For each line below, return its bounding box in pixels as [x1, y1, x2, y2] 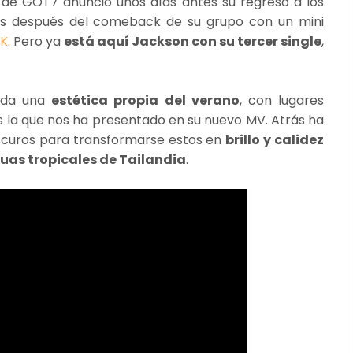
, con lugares [239, 91, 325, 110]
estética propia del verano [51, 91, 240, 110]
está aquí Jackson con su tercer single [64, 32, 322, 50]
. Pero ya [8, 32, 65, 50]
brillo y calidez [225, 130, 325, 149]
